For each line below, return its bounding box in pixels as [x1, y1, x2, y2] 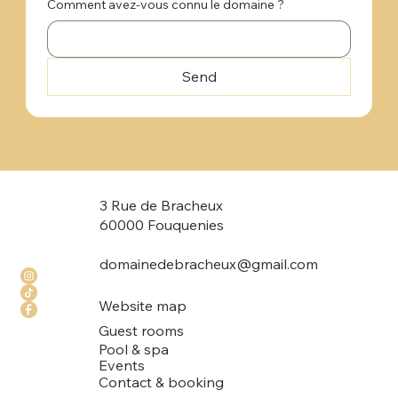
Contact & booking [99, 372, 225, 391]
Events [99, 356, 146, 375]
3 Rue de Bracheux [99, 196, 223, 215]
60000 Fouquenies [99, 216, 224, 235]
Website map [99, 297, 187, 315]
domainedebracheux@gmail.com [99, 255, 318, 274]
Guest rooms [99, 322, 185, 340]
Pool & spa [99, 340, 170, 359]
